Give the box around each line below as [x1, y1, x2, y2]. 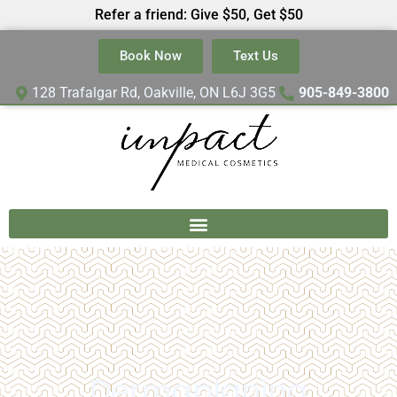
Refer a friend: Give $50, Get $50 [94, 6, 303, 23]
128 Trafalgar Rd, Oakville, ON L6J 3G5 [31, 84, 276, 101]
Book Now [119, 48, 182, 64]
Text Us [232, 48, 278, 64]
